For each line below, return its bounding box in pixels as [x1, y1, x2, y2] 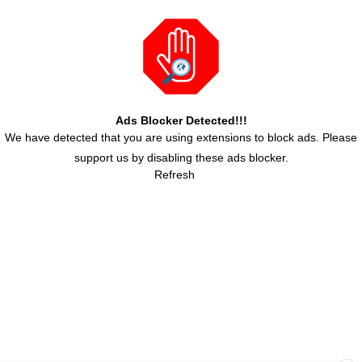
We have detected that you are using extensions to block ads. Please [5, 131, 357, 145]
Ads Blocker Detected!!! [115, 114, 247, 128]
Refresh [154, 168, 195, 182]
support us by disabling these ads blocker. [74, 151, 288, 165]
